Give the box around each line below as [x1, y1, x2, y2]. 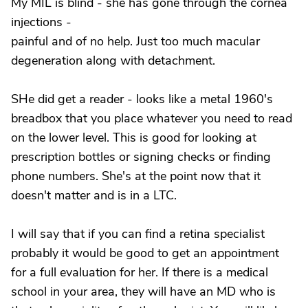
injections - [11, 14, 71, 30]
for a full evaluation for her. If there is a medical [11, 264, 268, 280]
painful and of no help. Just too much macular [11, 33, 260, 49]
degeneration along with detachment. [11, 52, 215, 69]
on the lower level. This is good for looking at [11, 129, 256, 146]
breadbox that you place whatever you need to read [11, 110, 292, 126]
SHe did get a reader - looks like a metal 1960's [11, 91, 273, 107]
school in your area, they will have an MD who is [11, 283, 276, 300]
